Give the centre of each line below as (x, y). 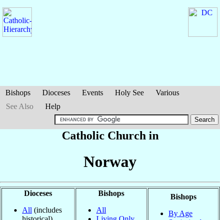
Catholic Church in (110, 136)
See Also (20, 106)
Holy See (129, 93)
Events (93, 93)
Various (167, 93)
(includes (47, 210)
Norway (110, 162)
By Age (180, 213)
